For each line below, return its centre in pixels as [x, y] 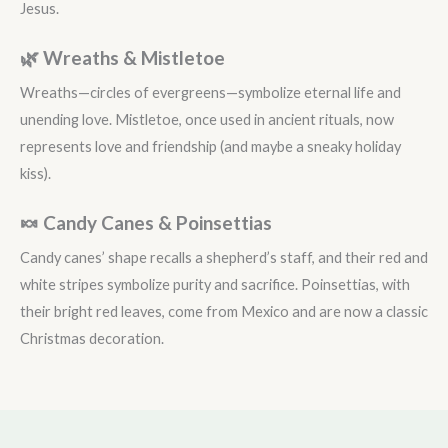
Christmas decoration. [92, 339]
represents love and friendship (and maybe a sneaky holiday [210, 147]
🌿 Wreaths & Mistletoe [122, 58]
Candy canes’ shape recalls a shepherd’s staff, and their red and [224, 258]
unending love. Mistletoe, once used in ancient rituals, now [207, 120]
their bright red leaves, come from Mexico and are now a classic [224, 312]
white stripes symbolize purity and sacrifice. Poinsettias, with [215, 285]
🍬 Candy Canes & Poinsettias [146, 223]
